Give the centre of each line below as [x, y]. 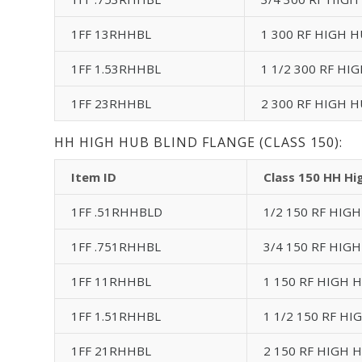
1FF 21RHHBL [111, 350]
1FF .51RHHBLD [117, 211]
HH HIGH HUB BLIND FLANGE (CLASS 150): [198, 142]
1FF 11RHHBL [111, 281]
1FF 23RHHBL [111, 103]
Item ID [94, 177]
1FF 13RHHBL [111, 34]
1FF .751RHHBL [116, 246]
